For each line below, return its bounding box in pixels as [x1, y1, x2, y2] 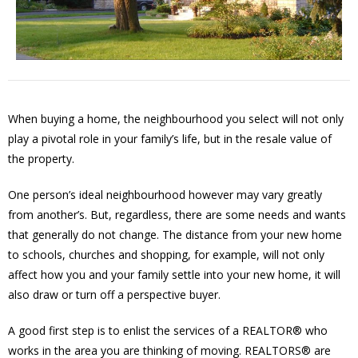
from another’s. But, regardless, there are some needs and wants [8, 207, 346, 223]
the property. [8, 151, 74, 167]
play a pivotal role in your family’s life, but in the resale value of [8, 131, 332, 147]
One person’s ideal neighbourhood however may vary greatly [8, 187, 322, 203]
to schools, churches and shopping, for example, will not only [8, 247, 324, 263]
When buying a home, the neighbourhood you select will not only [8, 111, 344, 127]
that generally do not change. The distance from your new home [8, 227, 342, 243]
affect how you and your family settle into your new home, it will [8, 267, 340, 283]
